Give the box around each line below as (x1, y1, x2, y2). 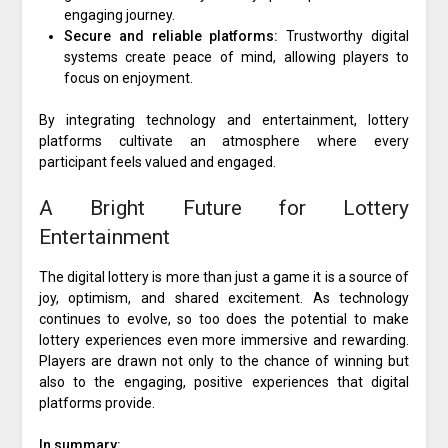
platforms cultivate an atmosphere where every (38, 133, 410, 150)
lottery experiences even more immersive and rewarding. (38, 332, 410, 349)
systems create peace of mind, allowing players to (63, 49, 410, 66)
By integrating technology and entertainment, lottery (38, 112, 410, 129)
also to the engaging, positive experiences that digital (38, 374, 410, 391)
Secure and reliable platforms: (63, 28, 279, 45)
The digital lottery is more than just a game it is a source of (38, 269, 410, 286)
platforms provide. (38, 395, 155, 412)
